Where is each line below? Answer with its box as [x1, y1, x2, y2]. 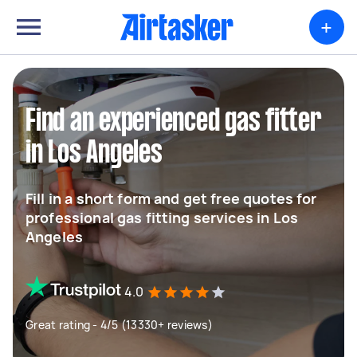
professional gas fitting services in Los [25, 208, 298, 227]
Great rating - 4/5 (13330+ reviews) [25, 317, 213, 332]
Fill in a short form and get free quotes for [25, 189, 317, 208]
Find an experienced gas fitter [25, 108, 321, 136]
